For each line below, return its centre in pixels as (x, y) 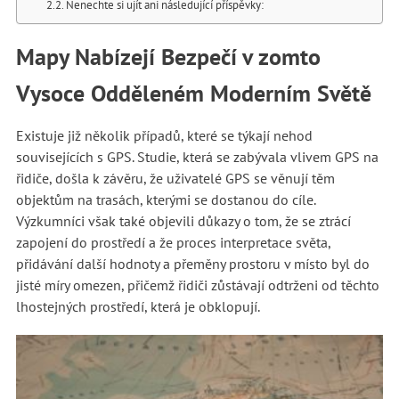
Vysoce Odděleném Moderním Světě (196, 93)
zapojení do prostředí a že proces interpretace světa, (173, 242)
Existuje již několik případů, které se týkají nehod (164, 135)
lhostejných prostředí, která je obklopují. (138, 306)
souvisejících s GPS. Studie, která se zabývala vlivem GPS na (197, 157)
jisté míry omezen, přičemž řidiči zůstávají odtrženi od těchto (197, 285)
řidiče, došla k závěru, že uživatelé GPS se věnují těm (175, 178)
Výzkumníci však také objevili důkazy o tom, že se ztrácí (183, 221)
